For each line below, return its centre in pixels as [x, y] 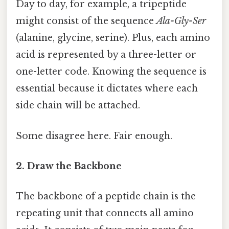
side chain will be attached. [78, 106]
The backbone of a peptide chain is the [106, 197]
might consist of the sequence [86, 21]
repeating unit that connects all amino [105, 213]
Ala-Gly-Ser [181, 21]
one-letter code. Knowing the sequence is [111, 72]
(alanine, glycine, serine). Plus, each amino [113, 38]
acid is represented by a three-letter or [106, 55]
